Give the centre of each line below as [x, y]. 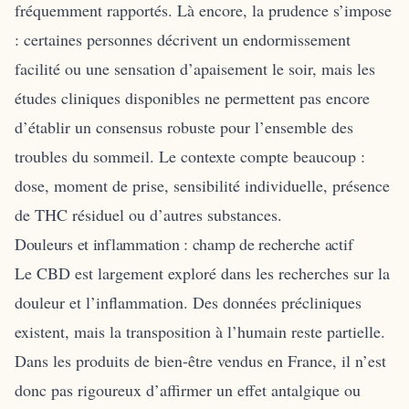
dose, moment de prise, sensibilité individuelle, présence [202, 185]
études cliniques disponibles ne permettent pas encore [192, 97]
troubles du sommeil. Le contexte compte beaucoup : [190, 156]
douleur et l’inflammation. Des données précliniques [188, 302]
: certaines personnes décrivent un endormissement [183, 39]
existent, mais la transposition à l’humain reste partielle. [200, 331]
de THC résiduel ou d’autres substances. [148, 214]
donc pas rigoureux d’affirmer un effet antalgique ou [188, 389]
